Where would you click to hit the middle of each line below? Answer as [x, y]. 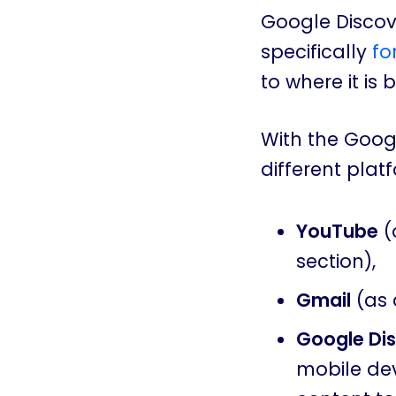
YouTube [337, 231]
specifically [316, 51]
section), [335, 261]
